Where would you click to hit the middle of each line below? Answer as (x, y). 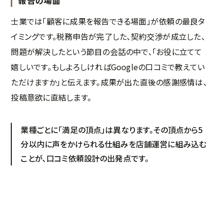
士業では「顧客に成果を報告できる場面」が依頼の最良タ (108, 21)
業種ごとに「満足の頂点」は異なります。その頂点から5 (112, 129)
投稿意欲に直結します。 (51, 97)
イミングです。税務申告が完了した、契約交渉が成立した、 (108, 36)
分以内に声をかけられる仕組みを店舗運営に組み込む (114, 144)
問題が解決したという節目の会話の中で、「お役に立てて (107, 51)
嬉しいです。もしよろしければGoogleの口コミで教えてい (108, 67)
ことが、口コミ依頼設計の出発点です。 (85, 158)
